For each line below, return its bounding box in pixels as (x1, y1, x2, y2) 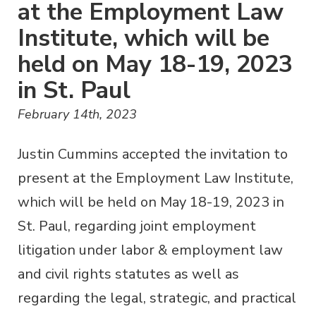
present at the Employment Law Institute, (18, 168, 293, 188)
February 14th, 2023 (18, 105, 137, 123)
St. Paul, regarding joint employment (18, 216, 256, 236)
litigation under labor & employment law (18, 240, 283, 260)
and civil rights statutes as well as (18, 264, 239, 284)
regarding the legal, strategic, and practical (18, 288, 296, 308)
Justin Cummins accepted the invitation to (18, 144, 288, 164)
